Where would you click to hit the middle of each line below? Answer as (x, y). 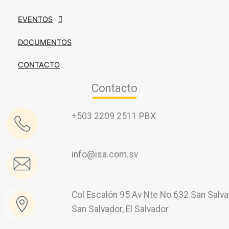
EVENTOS (35, 20)
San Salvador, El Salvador (120, 209)
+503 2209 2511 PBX (114, 116)
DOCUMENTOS (45, 43)
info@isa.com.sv (105, 154)
